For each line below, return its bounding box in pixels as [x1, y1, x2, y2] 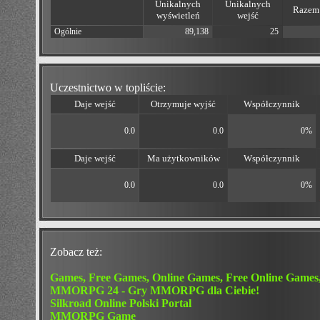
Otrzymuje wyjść [151, 99, 216, 110]
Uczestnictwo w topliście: [50, 81, 166, 94]
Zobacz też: [50, 246, 102, 259]
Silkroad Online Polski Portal [50, 297, 191, 310]
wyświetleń [156, 10, 200, 21]
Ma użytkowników [146, 153, 220, 164]
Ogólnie [54, 26, 81, 37]
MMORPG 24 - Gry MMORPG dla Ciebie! [50, 284, 259, 297]
